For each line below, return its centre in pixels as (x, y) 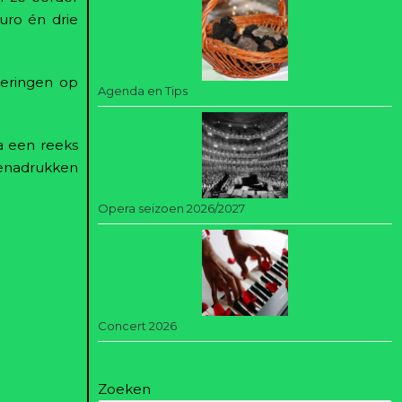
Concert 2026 (137, 326)
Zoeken (124, 389)
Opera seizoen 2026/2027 (171, 208)
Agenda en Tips (142, 91)
